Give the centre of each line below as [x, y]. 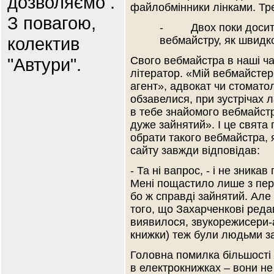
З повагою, [52, 23]
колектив [43, 44]
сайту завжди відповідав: [195, 150]
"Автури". [44, 65]
